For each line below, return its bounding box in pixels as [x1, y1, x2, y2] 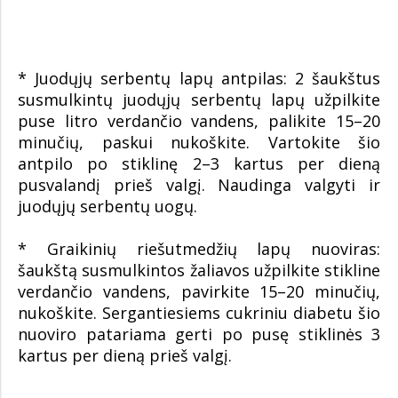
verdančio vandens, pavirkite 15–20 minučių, [18, 281, 380, 303]
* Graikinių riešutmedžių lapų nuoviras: [18, 238, 380, 260]
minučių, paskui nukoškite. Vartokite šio [18, 131, 380, 154]
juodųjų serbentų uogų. [18, 195, 197, 218]
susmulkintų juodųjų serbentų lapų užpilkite [18, 89, 380, 111]
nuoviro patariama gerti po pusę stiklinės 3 [18, 323, 380, 346]
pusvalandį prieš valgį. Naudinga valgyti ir [18, 174, 380, 196]
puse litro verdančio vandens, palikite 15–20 [18, 110, 380, 132]
